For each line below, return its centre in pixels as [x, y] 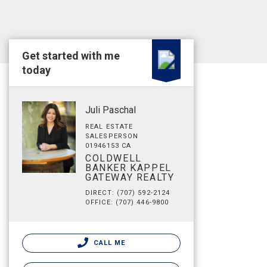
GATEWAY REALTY [130, 177]
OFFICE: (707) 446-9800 [127, 202]
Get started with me [71, 56]
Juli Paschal [111, 110]
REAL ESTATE [109, 127]
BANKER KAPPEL [128, 168]
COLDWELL [114, 158]
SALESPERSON [112, 136]
